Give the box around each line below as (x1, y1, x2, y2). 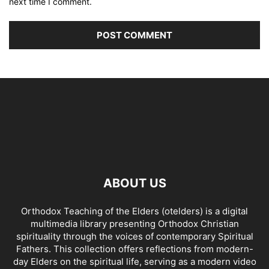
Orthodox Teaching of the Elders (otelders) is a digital (21, 205, 248, 217)
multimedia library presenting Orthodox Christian (30, 218, 239, 229)
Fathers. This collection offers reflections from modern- (16, 243, 253, 255)
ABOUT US (103, 176, 166, 190)
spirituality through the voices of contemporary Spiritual (16, 231, 253, 242)
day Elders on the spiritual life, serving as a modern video (13, 256, 256, 267)
